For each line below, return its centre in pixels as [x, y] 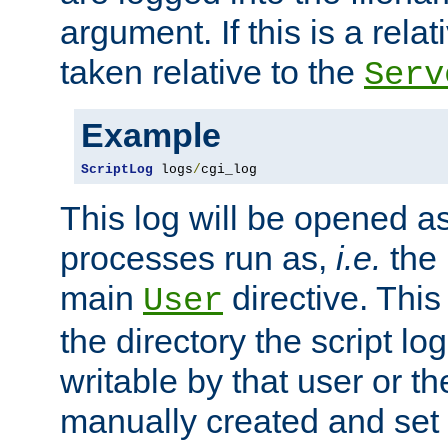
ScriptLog [117, 169]
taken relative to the [212, 71]
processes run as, [198, 257]
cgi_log [229, 169]
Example [151, 134]
